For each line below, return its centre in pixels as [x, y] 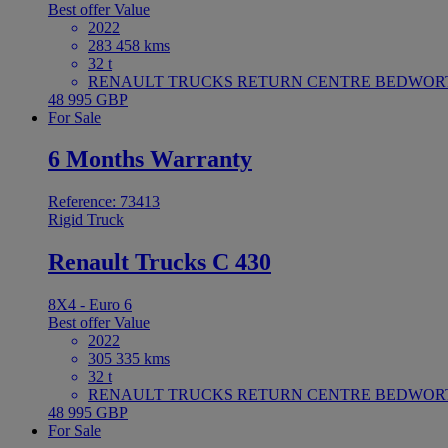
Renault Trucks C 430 [159, 262]
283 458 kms [129, 45]
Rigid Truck [86, 220]
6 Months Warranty [150, 159]
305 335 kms [129, 359]
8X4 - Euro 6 [90, 305]
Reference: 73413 [104, 202]
